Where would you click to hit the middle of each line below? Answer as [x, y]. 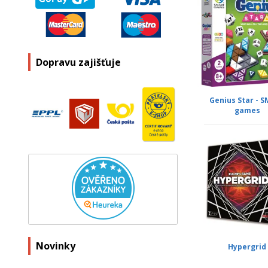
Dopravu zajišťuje [78, 63]
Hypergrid [247, 246]
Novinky [56, 246]
